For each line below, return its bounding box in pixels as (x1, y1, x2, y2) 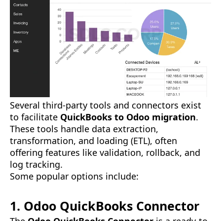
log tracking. (10, 158, 63, 171)
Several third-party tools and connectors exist (10, 99, 201, 111)
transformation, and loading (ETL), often (10, 135, 177, 147)
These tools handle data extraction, (10, 123, 158, 135)
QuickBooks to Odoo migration (60, 111, 196, 123)
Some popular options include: (10, 170, 139, 183)
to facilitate (10, 111, 60, 123)
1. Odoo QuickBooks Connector (10, 197, 199, 215)
